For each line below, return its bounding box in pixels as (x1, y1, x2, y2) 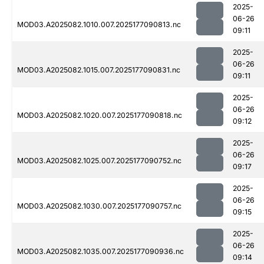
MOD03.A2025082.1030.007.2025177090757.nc (17, 202, 181, 211)
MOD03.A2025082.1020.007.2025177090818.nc (17, 111, 182, 120)
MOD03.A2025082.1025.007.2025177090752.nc (17, 156, 181, 166)
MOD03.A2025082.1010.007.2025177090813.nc (17, 20, 181, 29)
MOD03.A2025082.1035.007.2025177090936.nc (17, 247, 184, 256)
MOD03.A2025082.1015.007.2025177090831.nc (17, 65, 180, 75)
